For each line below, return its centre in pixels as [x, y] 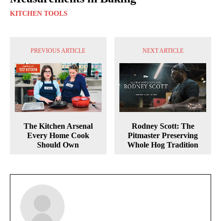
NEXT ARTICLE [163, 51]
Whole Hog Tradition [163, 145]
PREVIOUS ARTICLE [58, 51]
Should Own [58, 145]
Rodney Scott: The [163, 126]
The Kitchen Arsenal [58, 126]
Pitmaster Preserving [163, 136]
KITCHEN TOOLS [39, 14]
